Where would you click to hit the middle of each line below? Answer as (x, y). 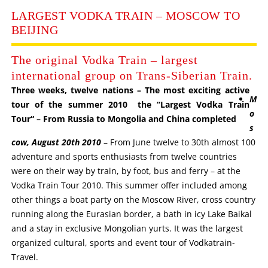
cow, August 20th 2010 (56, 142)
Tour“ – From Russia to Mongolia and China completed (124, 119)
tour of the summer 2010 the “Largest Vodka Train (130, 104)
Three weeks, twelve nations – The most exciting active (130, 90)
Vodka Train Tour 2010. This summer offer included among (129, 185)
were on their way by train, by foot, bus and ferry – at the (126, 171)
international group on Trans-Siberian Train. (132, 75)
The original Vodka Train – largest (104, 60)
